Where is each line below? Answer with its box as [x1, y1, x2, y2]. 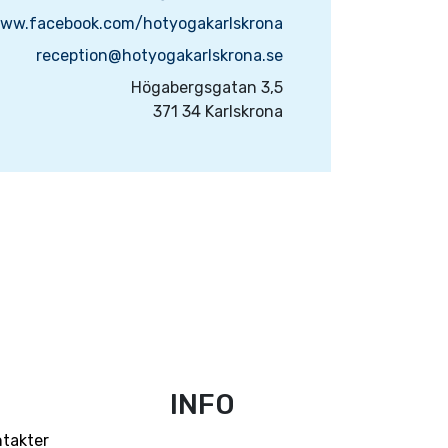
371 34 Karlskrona [153, 102, 283, 121]
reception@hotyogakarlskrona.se [36, 46, 283, 65]
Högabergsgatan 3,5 [131, 78, 283, 97]
